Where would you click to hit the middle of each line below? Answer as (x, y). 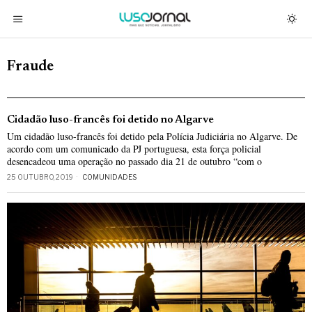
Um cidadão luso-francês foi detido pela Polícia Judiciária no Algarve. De (152, 136)
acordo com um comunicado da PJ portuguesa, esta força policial (134, 149)
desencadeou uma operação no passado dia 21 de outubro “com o (134, 161)
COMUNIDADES (109, 177)
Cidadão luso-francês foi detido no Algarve (110, 120)
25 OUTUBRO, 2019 (40, 177)
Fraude (30, 67)
